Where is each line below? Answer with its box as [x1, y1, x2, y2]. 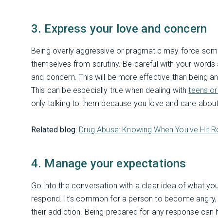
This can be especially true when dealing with [31, 85, 189, 95]
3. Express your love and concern [31, 21, 207, 36]
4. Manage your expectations [31, 157, 186, 171]
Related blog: [31, 125, 77, 135]
